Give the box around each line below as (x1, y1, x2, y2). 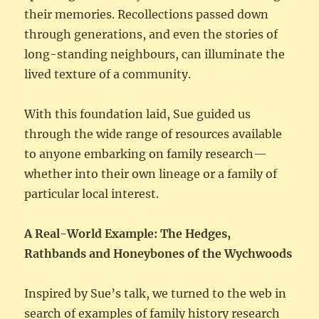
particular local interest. (24, 187, 159, 202)
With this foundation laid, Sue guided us (24, 107, 251, 122)
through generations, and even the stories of (24, 27, 278, 42)
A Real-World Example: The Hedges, (24, 226, 231, 241)
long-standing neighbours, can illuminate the (24, 47, 286, 62)
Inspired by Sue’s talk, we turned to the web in (24, 286, 287, 301)
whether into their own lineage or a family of (24, 167, 278, 182)
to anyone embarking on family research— (24, 147, 268, 162)
